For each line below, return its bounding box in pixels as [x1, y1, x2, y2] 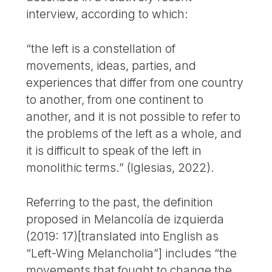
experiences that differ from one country [26, 75, 244, 90]
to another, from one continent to [26, 92, 204, 107]
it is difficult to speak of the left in [26, 143, 202, 158]
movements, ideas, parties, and [26, 58, 197, 73]
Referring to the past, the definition [26, 194, 214, 209]
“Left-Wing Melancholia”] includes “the [26, 245, 237, 260]
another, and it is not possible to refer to [26, 109, 241, 124]
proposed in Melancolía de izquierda [26, 211, 225, 226]
